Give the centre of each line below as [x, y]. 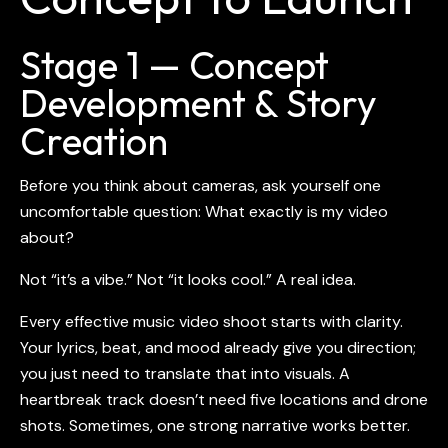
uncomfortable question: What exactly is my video [204, 212]
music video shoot [200, 322]
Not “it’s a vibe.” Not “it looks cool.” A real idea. [188, 280]
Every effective [76, 322]
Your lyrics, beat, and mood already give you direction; [218, 348]
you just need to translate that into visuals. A [185, 374]
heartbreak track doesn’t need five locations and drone [224, 400]
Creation [98, 141]
